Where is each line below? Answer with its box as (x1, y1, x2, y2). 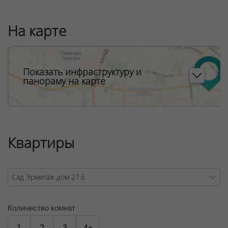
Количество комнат (8, 203, 75, 212)
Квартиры (8, 132, 74, 152)
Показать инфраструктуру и (23, 65, 141, 78)
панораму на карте (23, 74, 105, 87)
